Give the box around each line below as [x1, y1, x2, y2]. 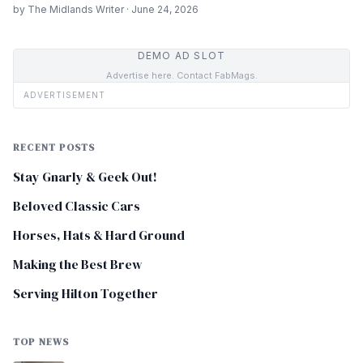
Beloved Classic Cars [13, 197, 140, 216]
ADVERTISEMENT [23, 90, 105, 100]
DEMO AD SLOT [137, 49, 226, 62]
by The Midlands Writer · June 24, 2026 [13, 3, 199, 16]
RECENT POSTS [13, 141, 96, 155]
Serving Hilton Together [13, 284, 158, 303]
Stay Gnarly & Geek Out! [13, 168, 157, 186]
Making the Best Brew [13, 255, 143, 274]
